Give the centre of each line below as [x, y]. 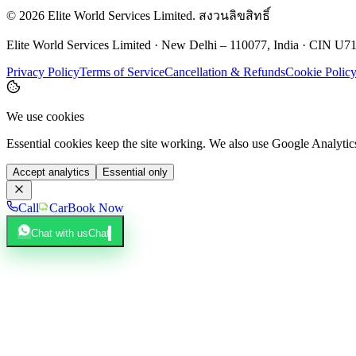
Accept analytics [51, 172]
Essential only [135, 172]
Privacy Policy [43, 72]
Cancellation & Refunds [225, 72]
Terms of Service [122, 72]
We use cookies [45, 116]
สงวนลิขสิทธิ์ [234, 15]
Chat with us [60, 233]
